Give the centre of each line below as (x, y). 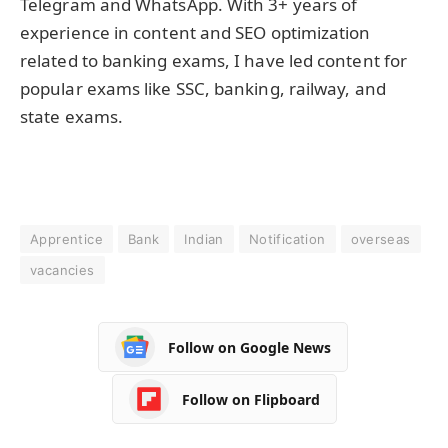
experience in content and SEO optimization (195, 33)
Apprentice (66, 239)
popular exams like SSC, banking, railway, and (203, 89)
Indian (204, 239)
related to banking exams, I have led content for (214, 61)
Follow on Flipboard (250, 399)
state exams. (72, 117)
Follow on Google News (249, 347)
